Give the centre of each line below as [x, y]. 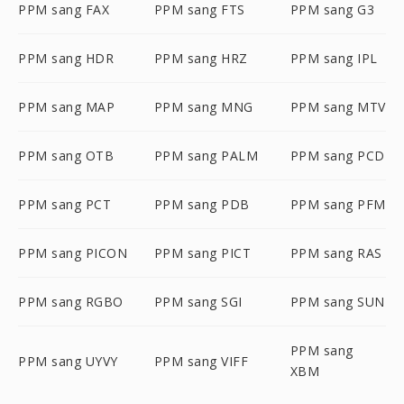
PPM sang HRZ [201, 58]
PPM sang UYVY [68, 361]
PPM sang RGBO [71, 302]
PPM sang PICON [73, 253]
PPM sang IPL [334, 58]
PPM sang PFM [338, 204]
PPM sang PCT [64, 204]
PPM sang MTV [338, 107]
